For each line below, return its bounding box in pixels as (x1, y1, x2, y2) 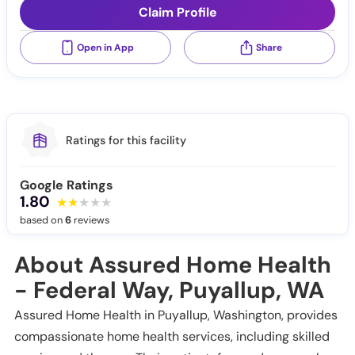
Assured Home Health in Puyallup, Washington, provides (14, 307, 338, 324)
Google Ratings (20, 177, 113, 194)
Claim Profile (138, 4, 217, 21)
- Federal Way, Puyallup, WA (14, 275, 324, 306)
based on (20, 213, 65, 227)
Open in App (76, 40, 134, 54)
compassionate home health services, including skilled (14, 328, 330, 345)
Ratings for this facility (66, 132, 186, 147)
